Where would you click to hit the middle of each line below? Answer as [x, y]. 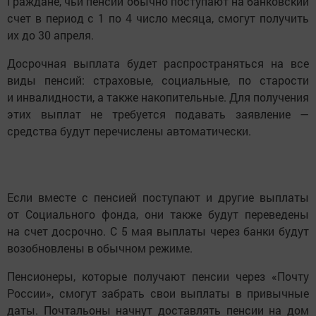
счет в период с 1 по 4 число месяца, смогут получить [158, 18]
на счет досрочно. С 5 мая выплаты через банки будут [158, 231]
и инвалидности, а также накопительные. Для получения [158, 97]
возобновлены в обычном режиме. [100, 248]
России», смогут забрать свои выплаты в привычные [158, 293]
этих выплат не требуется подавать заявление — [158, 114]
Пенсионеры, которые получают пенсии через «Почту [158, 276]
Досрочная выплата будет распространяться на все [158, 63]
